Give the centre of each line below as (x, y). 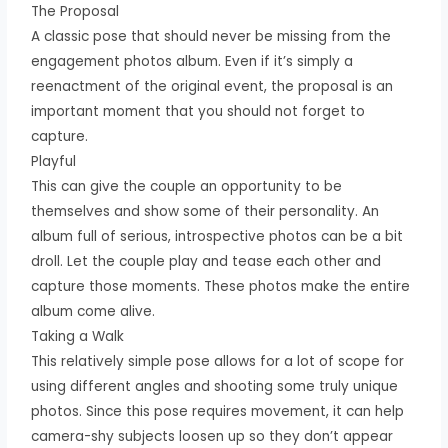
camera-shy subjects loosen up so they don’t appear (212, 436)
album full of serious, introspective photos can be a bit (217, 236)
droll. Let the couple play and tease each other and (206, 261)
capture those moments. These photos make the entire (221, 286)
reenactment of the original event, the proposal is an (212, 86)
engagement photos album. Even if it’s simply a (192, 61)
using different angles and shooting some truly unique (215, 386)
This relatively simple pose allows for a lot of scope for (218, 361)
